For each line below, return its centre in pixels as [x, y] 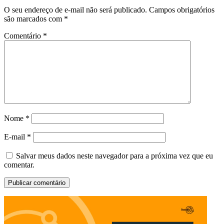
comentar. [19, 165]
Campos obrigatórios [182, 10]
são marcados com [34, 19]
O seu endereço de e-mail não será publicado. [75, 10]
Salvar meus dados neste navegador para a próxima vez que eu [114, 156]
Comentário [23, 36]
